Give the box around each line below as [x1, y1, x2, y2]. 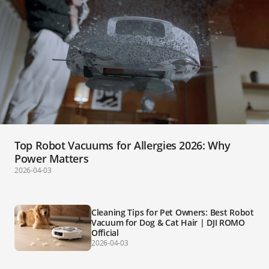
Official [91, 226, 119, 238]
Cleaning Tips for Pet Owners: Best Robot [91, 206, 254, 218]
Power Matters [14, 151, 89, 166]
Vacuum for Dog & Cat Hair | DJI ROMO [91, 216, 245, 228]
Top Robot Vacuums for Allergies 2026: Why [14, 138, 231, 153]
